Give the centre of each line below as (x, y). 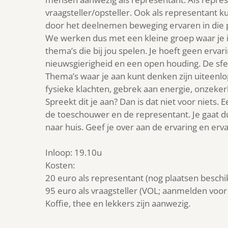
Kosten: (60, 165)
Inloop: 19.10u (74, 153)
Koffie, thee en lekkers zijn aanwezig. (118, 204)
